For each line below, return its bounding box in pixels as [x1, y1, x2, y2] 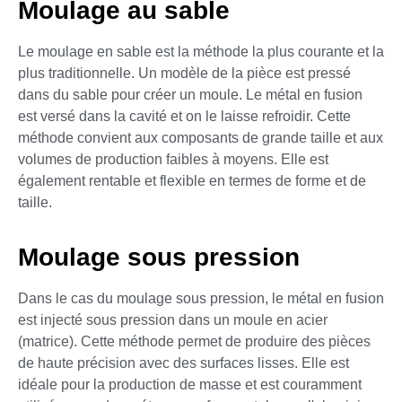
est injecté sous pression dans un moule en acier [18, 311, 328, 328]
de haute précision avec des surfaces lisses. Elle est [18, 354, 349, 371]
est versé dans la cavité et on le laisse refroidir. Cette [18, 109, 351, 125]
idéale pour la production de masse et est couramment [18, 376, 362, 392]
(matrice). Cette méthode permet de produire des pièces [18, 333, 371, 349]
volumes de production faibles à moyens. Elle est [18, 152, 328, 168]
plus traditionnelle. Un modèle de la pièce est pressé [18, 66, 351, 82]
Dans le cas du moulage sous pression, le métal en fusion [18, 290, 384, 306]
